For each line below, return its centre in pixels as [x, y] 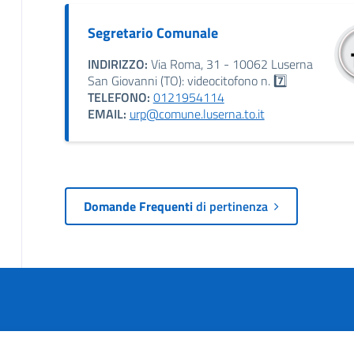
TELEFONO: [119, 97]
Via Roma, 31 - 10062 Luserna [230, 64]
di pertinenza [235, 206]
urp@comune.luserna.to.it [197, 113]
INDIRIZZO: [117, 64]
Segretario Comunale [153, 32]
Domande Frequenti [139, 206]
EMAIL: [107, 113]
